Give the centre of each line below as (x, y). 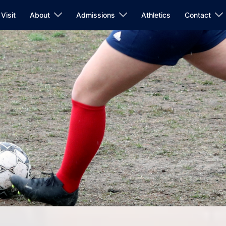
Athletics (156, 15)
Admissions (96, 15)
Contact (198, 15)
